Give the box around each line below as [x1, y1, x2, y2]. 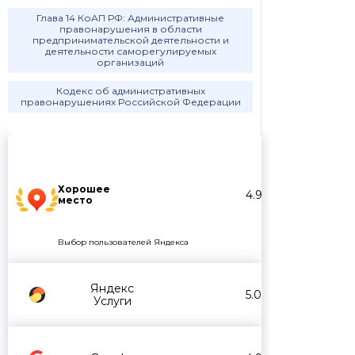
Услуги [93, 294, 132, 309]
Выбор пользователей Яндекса [58, 237, 189, 248]
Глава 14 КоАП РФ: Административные [36, 12, 224, 24]
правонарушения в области [59, 23, 202, 35]
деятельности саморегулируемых [44, 45, 216, 57]
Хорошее [58, 183, 110, 196]
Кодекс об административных [55, 85, 205, 97]
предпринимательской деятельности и [32, 34, 229, 46]
